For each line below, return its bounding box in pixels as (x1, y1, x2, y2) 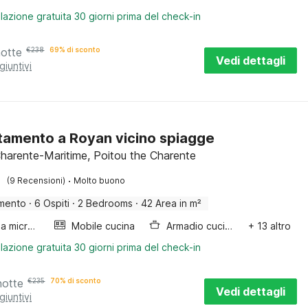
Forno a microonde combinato (27, 220, 36, 232)
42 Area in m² (141, 197, 202, 209)
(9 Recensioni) (7, 175, 66, 186)
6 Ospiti (34, 197, 70, 209)
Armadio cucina (225, 220, 233, 232)
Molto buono (74, 175, 126, 186)
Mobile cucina (71, 220, 135, 232)
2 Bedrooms (78, 197, 133, 209)
